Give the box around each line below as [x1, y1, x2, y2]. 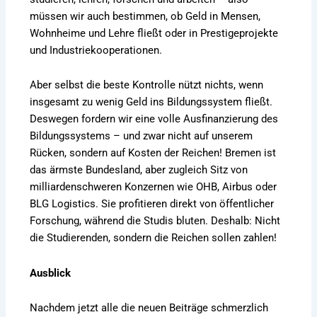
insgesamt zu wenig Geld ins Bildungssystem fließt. [30, 96, 273, 109]
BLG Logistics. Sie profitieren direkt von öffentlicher [30, 197, 275, 211]
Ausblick [30, 266, 71, 279]
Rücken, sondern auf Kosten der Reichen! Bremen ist [30, 146, 277, 160]
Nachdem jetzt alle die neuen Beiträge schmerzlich [30, 301, 269, 315]
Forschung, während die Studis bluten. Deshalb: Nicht [30, 214, 281, 228]
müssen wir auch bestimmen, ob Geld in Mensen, [30, 9, 261, 23]
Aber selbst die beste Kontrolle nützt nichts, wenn [30, 79, 264, 92]
